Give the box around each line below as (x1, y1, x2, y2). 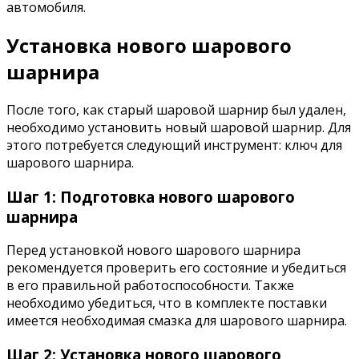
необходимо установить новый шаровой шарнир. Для (6, 118, 351, 136)
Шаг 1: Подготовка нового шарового (6, 186, 295, 207)
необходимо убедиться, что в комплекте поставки (6, 294, 327, 313)
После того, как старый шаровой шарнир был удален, (6, 100, 346, 119)
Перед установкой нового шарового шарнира (6, 241, 301, 260)
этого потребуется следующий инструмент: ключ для (6, 135, 342, 154)
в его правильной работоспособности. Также (6, 276, 294, 295)
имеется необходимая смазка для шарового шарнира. (6, 312, 347, 330)
